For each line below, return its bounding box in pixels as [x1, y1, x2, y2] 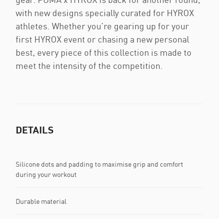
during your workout [16, 170, 77, 178]
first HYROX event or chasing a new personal [16, 34, 189, 44]
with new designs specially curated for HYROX [16, 7, 194, 18]
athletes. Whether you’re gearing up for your [16, 21, 189, 31]
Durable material [16, 197, 66, 205]
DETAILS [16, 124, 54, 135]
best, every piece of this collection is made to [16, 47, 192, 58]
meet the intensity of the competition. [16, 60, 163, 71]
